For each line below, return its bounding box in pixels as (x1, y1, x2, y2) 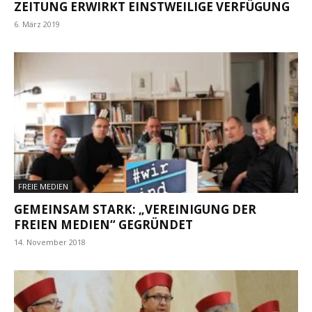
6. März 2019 (14, 19, 60, 30)
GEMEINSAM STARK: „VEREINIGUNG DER (14, 201, 256, 217)
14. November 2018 (14, 236, 86, 247)
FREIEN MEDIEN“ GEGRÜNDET (14, 216, 193, 233)
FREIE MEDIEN (18, 180, 68, 192)
